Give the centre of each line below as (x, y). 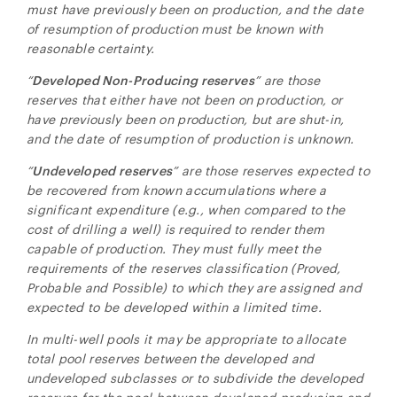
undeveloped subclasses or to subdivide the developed (195, 378)
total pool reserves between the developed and (171, 358)
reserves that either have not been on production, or (185, 100)
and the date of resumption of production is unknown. (191, 139)
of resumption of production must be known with (175, 29)
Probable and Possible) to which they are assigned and (194, 288)
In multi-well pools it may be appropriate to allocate (186, 339)
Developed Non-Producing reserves (143, 80)
